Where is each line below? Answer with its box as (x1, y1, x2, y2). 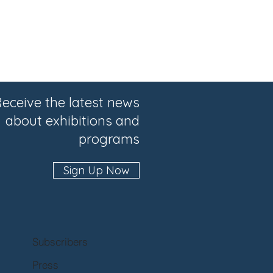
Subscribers (32, 235, 88, 249)
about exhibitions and (5, 112, 140, 129)
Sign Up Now (63, 163, 130, 177)
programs (79, 130, 140, 147)
